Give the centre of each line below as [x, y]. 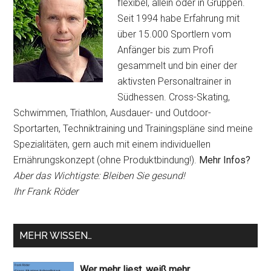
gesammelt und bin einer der [178, 66]
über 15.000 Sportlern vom [175, 34]
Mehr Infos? [225, 160]
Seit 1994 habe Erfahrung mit [179, 19]
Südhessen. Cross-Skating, [174, 97]
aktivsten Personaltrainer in [175, 82]
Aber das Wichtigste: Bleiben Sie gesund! [100, 176]
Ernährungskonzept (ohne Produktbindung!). [105, 160]
